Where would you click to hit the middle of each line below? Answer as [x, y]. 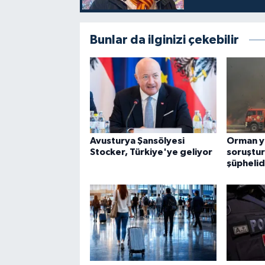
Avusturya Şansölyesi [137, 141]
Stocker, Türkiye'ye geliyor [151, 152]
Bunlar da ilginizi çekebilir [164, 40]
